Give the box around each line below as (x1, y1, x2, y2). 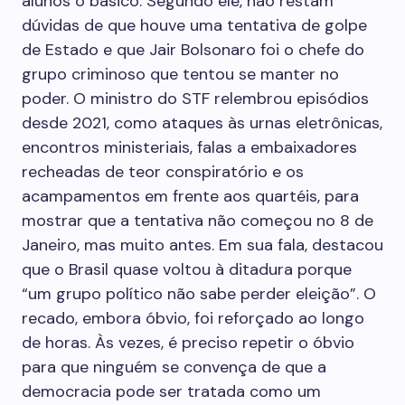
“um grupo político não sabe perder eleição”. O (22, 283, 376, 305)
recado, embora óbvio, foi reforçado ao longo (22, 307, 364, 329)
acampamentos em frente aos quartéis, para (22, 185, 359, 207)
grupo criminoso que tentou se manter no (22, 63, 339, 85)
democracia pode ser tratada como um (22, 381, 321, 402)
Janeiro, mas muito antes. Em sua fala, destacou (22, 234, 383, 256)
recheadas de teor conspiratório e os (22, 161, 304, 183)
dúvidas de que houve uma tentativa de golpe (22, 14, 367, 36)
